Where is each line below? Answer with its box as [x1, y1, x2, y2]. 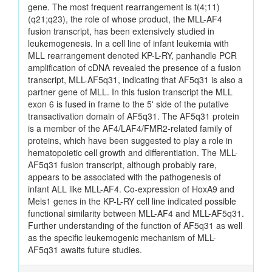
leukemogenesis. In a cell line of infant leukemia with [28, 37, 229, 50]
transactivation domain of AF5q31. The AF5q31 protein [28, 110, 239, 123]
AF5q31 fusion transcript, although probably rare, [28, 158, 217, 171]
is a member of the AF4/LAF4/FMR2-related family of [28, 122, 232, 135]
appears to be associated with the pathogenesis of [28, 171, 221, 183]
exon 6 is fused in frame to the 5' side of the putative [28, 98, 229, 110]
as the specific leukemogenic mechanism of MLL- [28, 231, 216, 244]
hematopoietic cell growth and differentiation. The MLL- [28, 146, 238, 159]
